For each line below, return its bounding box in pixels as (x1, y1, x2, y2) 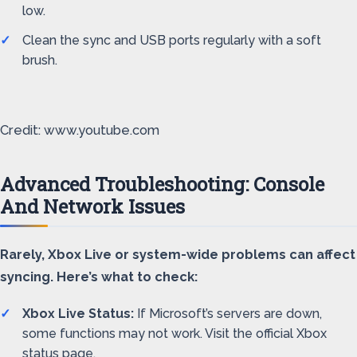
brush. (22, 53, 57, 68)
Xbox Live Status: (22, 306, 134, 321)
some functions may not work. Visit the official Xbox (22, 326, 327, 341)
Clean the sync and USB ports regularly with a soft (22, 33, 321, 48)
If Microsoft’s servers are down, (134, 306, 322, 321)
